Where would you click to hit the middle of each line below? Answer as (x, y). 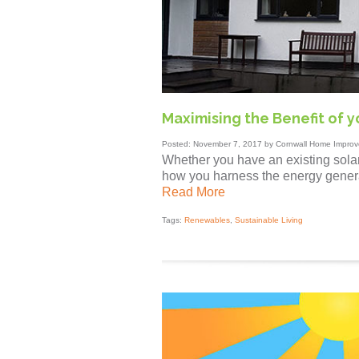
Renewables (207, 220)
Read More (194, 192)
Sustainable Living (269, 220)
